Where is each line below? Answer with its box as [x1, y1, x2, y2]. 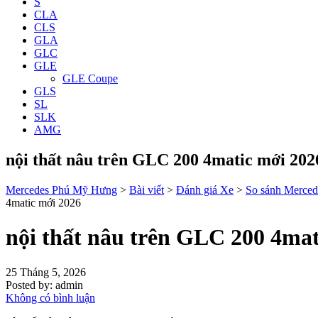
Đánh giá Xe [176, 183, 234, 196]
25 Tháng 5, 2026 [6, 265, 86, 278]
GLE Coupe [62, 72, 118, 84]
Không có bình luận [6, 291, 95, 304]
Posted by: [6, 278, 53, 291]
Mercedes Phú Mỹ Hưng [6, 183, 117, 196]
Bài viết [129, 183, 164, 196]
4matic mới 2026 [6, 196, 81, 209]
